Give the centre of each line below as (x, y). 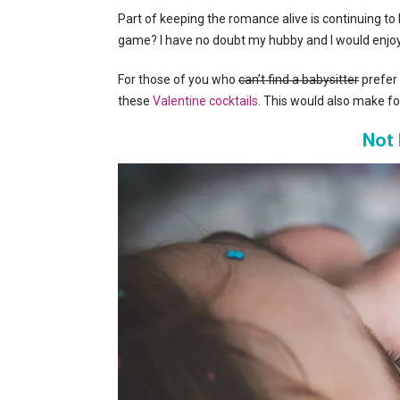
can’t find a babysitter (299, 79)
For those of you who (178, 79)
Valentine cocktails (205, 101)
